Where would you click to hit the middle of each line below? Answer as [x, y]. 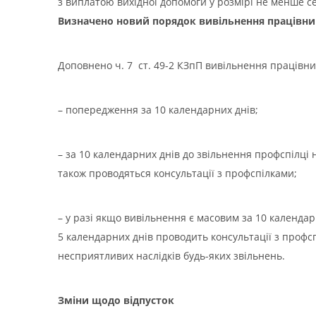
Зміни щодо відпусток [116, 300]
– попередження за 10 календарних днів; [158, 110]
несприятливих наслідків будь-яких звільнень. [171, 256]
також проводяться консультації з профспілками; [177, 173]
